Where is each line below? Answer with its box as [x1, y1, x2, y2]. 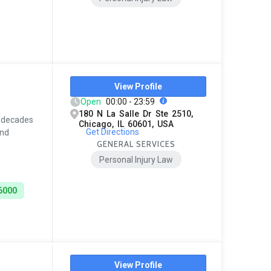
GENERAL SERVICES [97, 139, 176, 149]
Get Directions [85, 126, 139, 137]
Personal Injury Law [99, 154, 174, 165]
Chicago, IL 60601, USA [79, 119, 174, 129]
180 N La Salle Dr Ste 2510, [79, 108, 194, 119]
